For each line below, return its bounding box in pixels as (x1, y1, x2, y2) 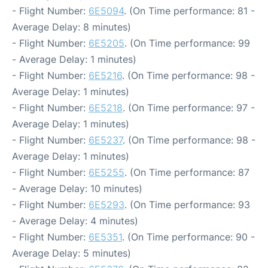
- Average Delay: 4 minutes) (12, 215, 138, 227)
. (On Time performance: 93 (124, 199, 250, 211)
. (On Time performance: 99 (124, 37, 250, 49)
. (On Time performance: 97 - (123, 102, 255, 114)
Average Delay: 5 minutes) (12, 247, 131, 259)
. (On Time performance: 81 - (124, 5, 255, 17)
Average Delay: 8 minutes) (12, 21, 131, 33)
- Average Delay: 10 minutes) (12, 182, 142, 194)
